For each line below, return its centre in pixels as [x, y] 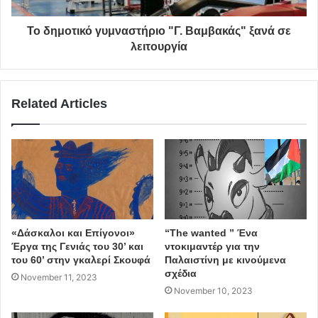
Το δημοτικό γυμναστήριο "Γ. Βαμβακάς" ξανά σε [159, 31]
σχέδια [181, 273]
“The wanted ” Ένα [211, 233]
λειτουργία [159, 47]
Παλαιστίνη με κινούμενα [225, 260]
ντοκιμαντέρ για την [212, 246]
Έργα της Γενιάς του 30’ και [77, 246]
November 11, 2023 [59, 277]
